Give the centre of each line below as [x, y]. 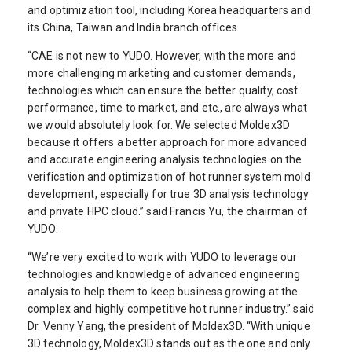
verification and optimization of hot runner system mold [169, 176]
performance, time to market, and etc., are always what [168, 107]
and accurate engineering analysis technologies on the [165, 159]
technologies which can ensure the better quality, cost [163, 90]
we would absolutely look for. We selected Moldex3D [159, 125]
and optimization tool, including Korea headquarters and [169, 10]
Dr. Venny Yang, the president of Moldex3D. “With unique [169, 326]
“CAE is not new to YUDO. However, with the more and [162, 55]
